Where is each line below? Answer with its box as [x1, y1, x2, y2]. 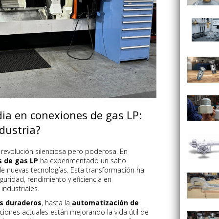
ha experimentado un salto [38, 156, 126, 165]
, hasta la [42, 198, 72, 207]
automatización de [72, 198, 139, 207]
